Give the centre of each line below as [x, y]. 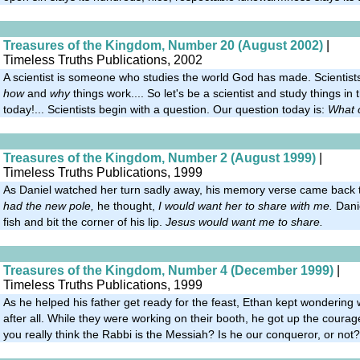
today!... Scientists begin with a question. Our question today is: [166, 109]
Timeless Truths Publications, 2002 [103, 59]
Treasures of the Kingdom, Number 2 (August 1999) [160, 157]
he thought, [126, 205]
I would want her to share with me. [245, 205]
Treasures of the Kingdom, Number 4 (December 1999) [168, 270]
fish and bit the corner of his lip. [84, 221]
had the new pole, [49, 205]
